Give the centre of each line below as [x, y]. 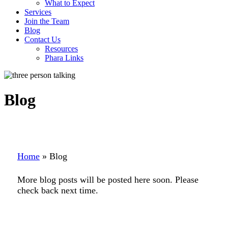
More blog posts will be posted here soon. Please [108, 179]
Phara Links [64, 58]
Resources [61, 48]
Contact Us [42, 39]
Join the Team [47, 21]
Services [38, 12]
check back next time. [58, 190]
